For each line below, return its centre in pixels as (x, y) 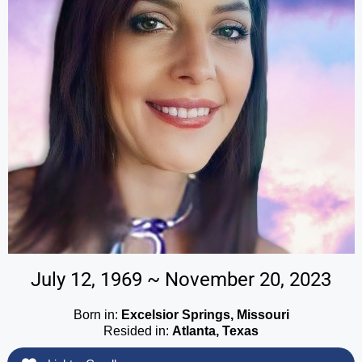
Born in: (97, 314)
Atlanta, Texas (215, 330)
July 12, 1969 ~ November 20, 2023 (181, 279)
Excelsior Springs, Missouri (205, 314)
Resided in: (138, 330)
